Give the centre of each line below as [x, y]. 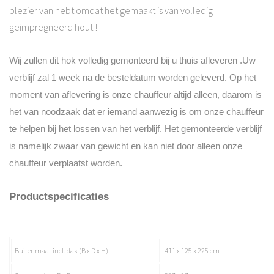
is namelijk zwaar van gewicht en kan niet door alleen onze [126, 146]
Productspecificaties [59, 197]
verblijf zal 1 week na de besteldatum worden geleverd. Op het [133, 78]
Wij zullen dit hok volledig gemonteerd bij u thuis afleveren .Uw [132, 61]
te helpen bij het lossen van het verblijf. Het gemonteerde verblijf [135, 129]
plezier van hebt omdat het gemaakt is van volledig [111, 11]
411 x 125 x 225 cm [192, 251]
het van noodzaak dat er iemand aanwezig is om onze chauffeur [136, 112]
